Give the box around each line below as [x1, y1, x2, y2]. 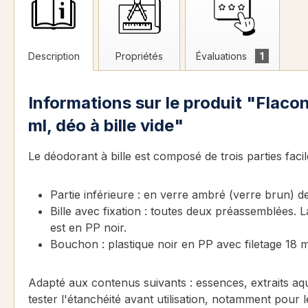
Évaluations [196, 50, 250, 63]
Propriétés [115, 50, 163, 63]
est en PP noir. [50, 221, 126, 235]
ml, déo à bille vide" [28, 115, 184, 136]
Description [27, 50, 80, 63]
